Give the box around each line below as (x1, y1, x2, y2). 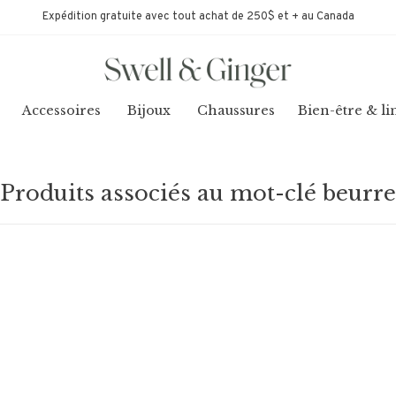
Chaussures (197, 103, 275, 118)
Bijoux (127, 103, 171, 118)
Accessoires (22, 103, 101, 118)
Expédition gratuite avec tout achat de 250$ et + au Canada (42, 10, 354, 24)
